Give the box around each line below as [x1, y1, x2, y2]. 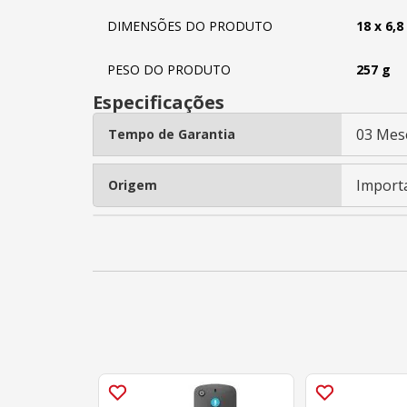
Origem [108, 176, 157, 194]
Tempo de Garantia [108, 125, 235, 143]
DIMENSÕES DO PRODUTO [107, 17, 273, 35]
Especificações [93, 90, 224, 114]
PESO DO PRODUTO [107, 61, 231, 78]
